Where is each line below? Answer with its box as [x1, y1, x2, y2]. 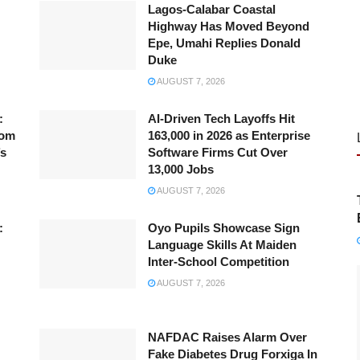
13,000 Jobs [147, 162, 214, 177]
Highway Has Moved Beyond [147, 19, 309, 34]
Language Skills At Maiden [147, 238, 297, 252]
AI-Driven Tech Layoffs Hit [147, 112, 295, 126]
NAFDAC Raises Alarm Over [147, 330, 307, 345]
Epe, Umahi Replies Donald [147, 36, 301, 51]
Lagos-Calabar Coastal [147, 2, 276, 17]
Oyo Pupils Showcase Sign [147, 221, 300, 235]
